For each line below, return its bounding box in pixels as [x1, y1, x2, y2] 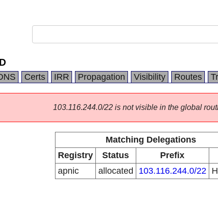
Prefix [160, 150, 184, 160]
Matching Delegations [105, 135, 196, 145]
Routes [174, 72, 202, 82]
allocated [98, 166, 133, 176]
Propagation [78, 72, 125, 82]
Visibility [134, 72, 165, 82]
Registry [57, 150, 93, 160]
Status [102, 150, 129, 160]
